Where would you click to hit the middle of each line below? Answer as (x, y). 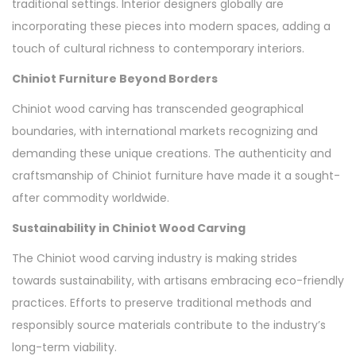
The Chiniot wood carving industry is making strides (155, 258)
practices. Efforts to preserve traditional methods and (162, 302)
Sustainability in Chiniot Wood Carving (129, 228)
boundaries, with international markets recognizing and (165, 131)
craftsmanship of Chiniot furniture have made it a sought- (176, 175)
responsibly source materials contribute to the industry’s (169, 325)
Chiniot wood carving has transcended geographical (158, 108)
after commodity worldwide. (91, 197)
